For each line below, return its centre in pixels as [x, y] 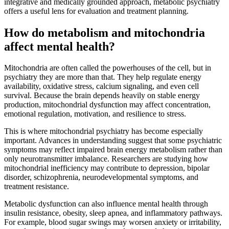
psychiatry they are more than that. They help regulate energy [103, 77]
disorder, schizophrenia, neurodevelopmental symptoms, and [101, 177]
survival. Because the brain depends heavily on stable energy [102, 96]
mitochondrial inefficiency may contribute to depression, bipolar [107, 168]
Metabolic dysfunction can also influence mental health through [106, 204]
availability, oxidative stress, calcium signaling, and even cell [101, 86]
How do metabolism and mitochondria [105, 32]
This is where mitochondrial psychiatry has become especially [104, 131]
